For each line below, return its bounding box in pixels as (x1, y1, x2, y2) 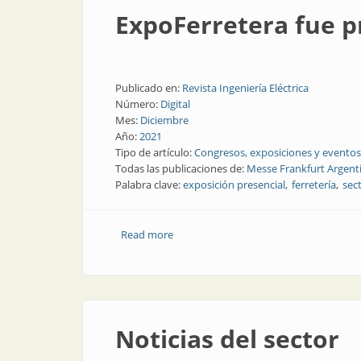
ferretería (292, 177, 336, 192)
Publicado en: (115, 81, 182, 95)
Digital (160, 97, 190, 111)
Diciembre (140, 113, 189, 127)
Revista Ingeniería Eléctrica (182, 81, 309, 95)
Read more (120, 227, 173, 242)
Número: (115, 97, 160, 111)
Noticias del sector (115, 322, 339, 355)
